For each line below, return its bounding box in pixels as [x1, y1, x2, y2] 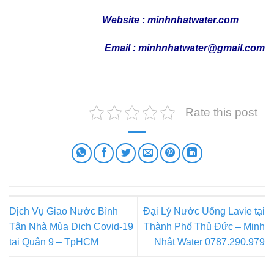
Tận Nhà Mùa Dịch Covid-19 [9, 221, 133, 232]
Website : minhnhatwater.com [9, 14, 239, 25]
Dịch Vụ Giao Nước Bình [9, 206, 118, 217]
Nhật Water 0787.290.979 [154, 236, 265, 247]
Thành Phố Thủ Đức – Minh [144, 221, 265, 232]
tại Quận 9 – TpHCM [9, 236, 98, 247]
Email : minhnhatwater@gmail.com [9, 42, 265, 53]
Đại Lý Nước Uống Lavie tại [143, 206, 265, 217]
